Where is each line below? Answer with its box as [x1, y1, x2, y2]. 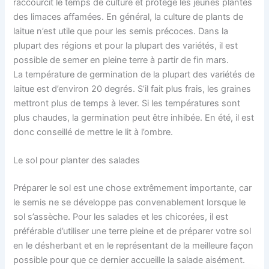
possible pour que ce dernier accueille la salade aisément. [13, 255, 246, 266]
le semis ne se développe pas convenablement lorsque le [13, 197, 246, 208]
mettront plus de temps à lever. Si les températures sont [13, 97, 241, 109]
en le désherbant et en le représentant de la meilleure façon [13, 240, 254, 252]
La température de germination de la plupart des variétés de [13, 68, 255, 80]
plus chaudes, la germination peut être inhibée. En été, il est [13, 112, 255, 123]
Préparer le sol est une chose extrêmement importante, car [13, 183, 252, 194]
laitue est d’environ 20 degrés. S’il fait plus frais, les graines [13, 83, 252, 94]
